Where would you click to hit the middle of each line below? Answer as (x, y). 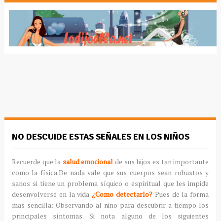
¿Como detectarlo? (121, 194)
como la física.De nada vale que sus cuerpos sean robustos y (110, 172)
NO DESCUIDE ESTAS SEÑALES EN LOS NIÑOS (100, 136)
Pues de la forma (181, 194)
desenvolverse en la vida (51, 194)
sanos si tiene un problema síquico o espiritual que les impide (110, 183)
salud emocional (87, 161)
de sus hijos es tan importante (161, 161)
